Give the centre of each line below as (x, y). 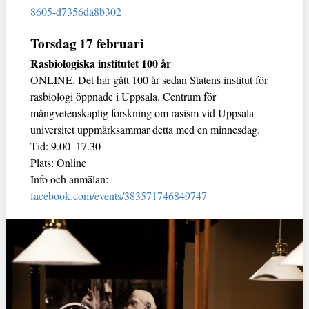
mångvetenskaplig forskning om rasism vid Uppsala (142, 112)
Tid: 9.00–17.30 (66, 146)
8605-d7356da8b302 (76, 11)
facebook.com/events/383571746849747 (119, 195)
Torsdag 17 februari (87, 43)
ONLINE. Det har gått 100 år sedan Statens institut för (149, 79)
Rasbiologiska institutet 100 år (101, 63)
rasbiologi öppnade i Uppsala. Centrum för (123, 96)
